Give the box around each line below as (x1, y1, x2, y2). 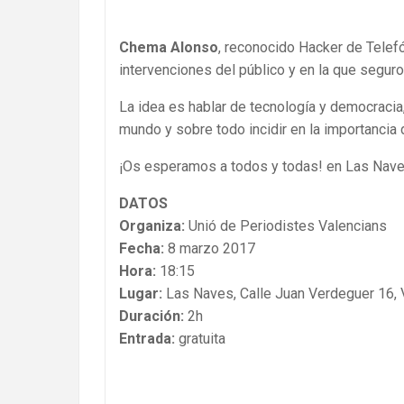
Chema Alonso (119, 38, 218, 56)
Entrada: (119, 329, 175, 347)
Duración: (119, 307, 184, 325)
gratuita (175, 329, 225, 347)
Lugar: (119, 284, 162, 302)
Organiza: (119, 216, 185, 234)
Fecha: (119, 239, 164, 257)
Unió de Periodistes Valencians (185, 216, 387, 234)
